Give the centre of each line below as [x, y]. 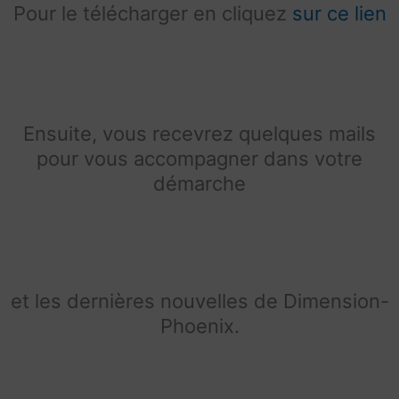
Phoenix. [199, 326]
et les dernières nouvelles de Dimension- [199, 301]
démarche [199, 184]
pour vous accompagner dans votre [199, 159]
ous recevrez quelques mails [244, 134]
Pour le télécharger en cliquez [152, 14]
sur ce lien [339, 14]
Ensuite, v [68, 134]
